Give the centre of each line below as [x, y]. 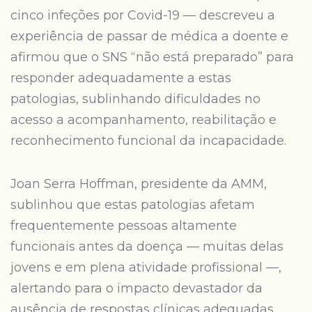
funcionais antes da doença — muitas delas [147, 247]
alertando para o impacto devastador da [136, 288]
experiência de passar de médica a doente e [149, 36]
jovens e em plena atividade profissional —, [146, 267]
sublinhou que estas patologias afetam [133, 205]
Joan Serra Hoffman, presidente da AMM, [139, 184]
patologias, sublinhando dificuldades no [135, 99]
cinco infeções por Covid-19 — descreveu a [143, 15]
